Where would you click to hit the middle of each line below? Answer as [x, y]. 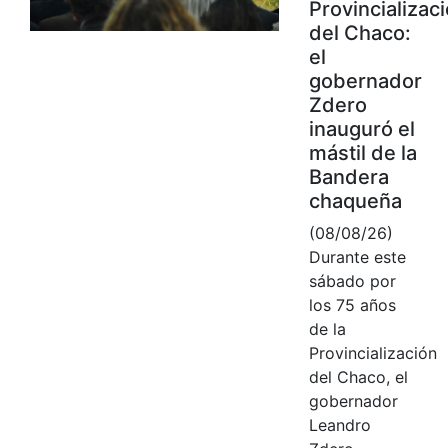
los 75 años [352, 304]
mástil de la [362, 152]
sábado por [352, 280]
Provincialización [372, 352]
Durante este [357, 256]
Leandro [339, 424]
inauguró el [361, 128]
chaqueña [355, 200]
